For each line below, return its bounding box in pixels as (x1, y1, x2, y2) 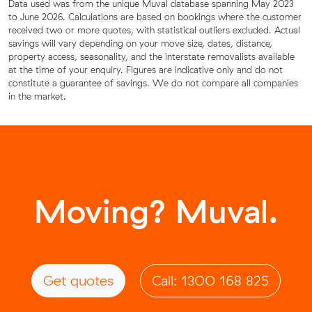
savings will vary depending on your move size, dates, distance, (8, 37, 272, 49)
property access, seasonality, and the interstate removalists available (8, 50, 295, 62)
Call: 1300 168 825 (152, 271, 269, 289)
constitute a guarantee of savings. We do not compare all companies (8, 77, 298, 88)
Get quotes (43, 271, 114, 289)
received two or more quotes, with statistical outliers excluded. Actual (8, 24, 300, 36)
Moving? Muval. (33, 190, 279, 231)
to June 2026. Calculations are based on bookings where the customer (8, 10, 302, 22)
